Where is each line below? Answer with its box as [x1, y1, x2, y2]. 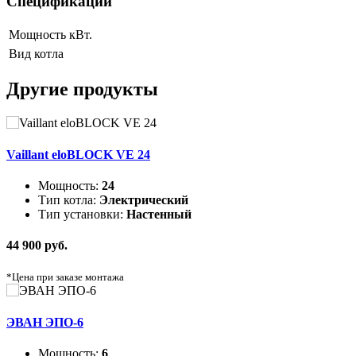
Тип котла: [38, 192, 99, 207]
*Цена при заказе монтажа [6, 271, 124, 284]
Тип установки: [38, 207, 126, 221]
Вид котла [9, 46, 64, 60]
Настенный [126, 207, 192, 221]
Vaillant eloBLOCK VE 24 [6, 147, 150, 161]
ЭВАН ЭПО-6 [6, 315, 83, 329]
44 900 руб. [6, 238, 68, 253]
